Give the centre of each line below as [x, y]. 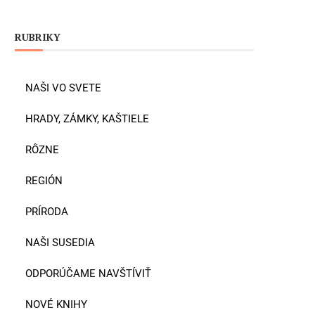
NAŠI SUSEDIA [60, 242]
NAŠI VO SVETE [63, 88]
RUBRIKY [38, 37]
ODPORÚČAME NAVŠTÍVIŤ [88, 273]
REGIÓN [44, 180]
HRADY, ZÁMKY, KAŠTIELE [87, 118]
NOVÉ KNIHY [56, 304]
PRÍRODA [47, 211]
